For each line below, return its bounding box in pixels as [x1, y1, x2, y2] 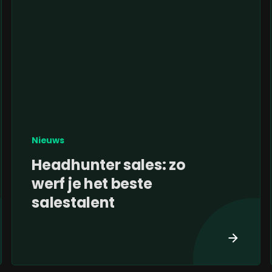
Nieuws [32, 134, 64, 147]
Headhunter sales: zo [32, 155, 186, 175]
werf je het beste [32, 174, 152, 194]
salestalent [32, 192, 115, 213]
